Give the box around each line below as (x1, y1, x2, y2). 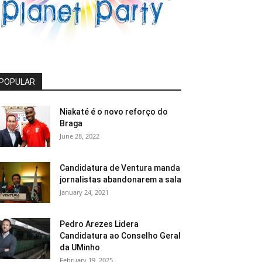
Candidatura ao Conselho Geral (60, 231, 181, 240)
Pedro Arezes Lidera (60, 219, 139, 229)
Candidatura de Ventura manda (60, 163, 180, 173)
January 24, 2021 (60, 188, 109, 196)
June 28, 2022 (60, 132, 99, 140)
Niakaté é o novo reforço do (60, 107, 168, 116)
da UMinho (60, 243, 100, 252)
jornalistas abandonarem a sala (60, 175, 181, 184)
